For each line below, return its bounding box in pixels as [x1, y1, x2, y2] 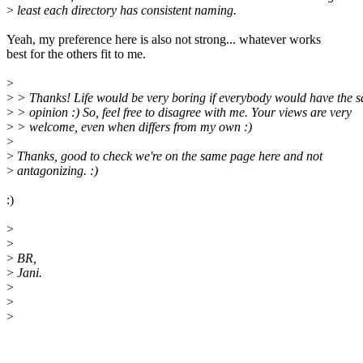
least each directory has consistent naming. [14, 3, 237, 18]
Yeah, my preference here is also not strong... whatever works [6, 32, 321, 47]
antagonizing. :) [14, 164, 98, 178]
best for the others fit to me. [6, 47, 146, 62]
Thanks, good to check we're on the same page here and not [14, 149, 322, 164]
